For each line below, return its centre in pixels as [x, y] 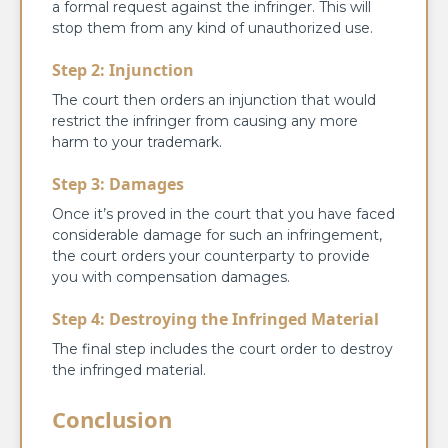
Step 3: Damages [120, 184]
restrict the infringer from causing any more [205, 121]
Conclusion [112, 419]
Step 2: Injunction [125, 70]
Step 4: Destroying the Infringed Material [215, 319]
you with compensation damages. [173, 277]
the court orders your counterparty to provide [211, 256]
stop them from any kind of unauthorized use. [214, 28]
